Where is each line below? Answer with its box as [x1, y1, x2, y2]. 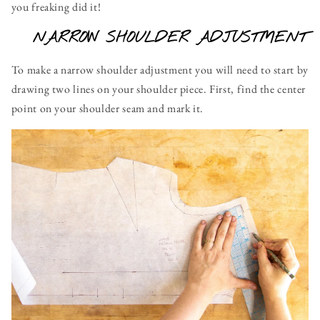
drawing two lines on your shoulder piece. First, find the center [11, 81, 306, 97]
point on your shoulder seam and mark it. [11, 101, 204, 116]
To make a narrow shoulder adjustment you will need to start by [11, 62, 309, 78]
